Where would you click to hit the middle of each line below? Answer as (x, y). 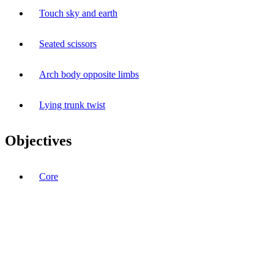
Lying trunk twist (72, 105)
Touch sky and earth (78, 13)
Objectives (38, 140)
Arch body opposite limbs (89, 74)
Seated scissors (68, 43)
